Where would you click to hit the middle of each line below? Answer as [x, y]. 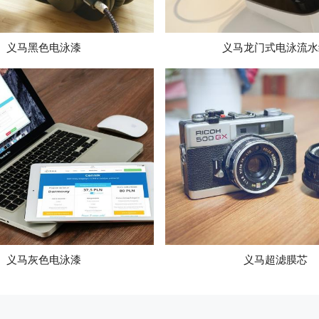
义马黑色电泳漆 [43, 47]
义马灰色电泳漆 [43, 259]
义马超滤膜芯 [276, 259]
